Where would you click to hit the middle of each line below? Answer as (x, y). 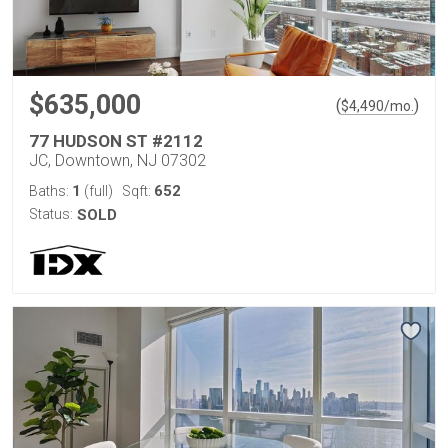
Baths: (50, 191)
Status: (51, 214)
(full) (97, 191)
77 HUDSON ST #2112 (116, 141)
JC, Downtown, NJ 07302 (117, 160)
